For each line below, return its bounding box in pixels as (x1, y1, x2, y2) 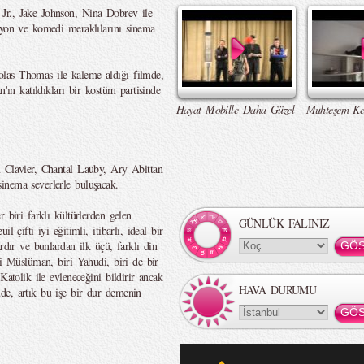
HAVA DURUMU (238, 282, 317, 297)
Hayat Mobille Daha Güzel (175, 102, 295, 117)
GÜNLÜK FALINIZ (238, 215, 330, 231)
